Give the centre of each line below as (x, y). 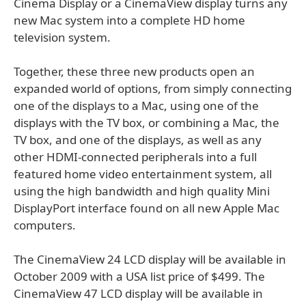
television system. (62, 37)
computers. (45, 225)
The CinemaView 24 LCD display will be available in (150, 259)
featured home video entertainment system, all (143, 174)
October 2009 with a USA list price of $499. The (139, 276)
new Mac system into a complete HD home (129, 20)
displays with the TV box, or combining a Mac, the (147, 123)
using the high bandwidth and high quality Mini (142, 191)
